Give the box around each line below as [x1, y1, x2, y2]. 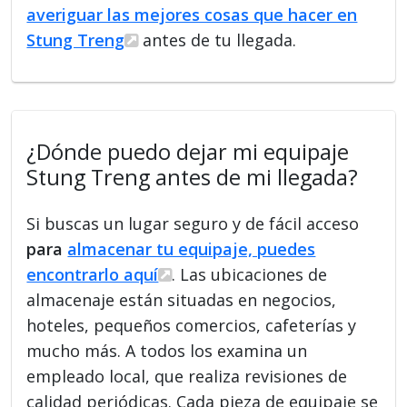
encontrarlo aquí [26, 263, 159, 285]
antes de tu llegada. [138, 28, 297, 51]
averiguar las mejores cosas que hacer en [26, 3, 358, 25]
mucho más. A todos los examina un [26, 339, 308, 362]
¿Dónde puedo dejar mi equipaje [26, 136, 350, 166]
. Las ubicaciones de [172, 263, 328, 285]
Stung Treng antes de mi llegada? [26, 162, 359, 192]
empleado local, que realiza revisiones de [26, 364, 348, 387]
